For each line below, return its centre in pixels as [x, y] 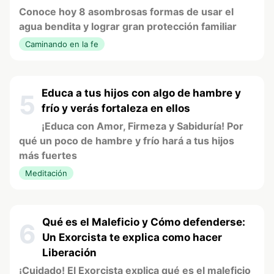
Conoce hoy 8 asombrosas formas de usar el [126, 12]
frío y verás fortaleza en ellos [116, 109]
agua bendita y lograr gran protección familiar [128, 27]
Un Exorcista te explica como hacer [132, 238]
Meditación [46, 173]
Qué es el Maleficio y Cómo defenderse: [144, 222]
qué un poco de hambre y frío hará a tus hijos [127, 141]
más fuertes [48, 156]
